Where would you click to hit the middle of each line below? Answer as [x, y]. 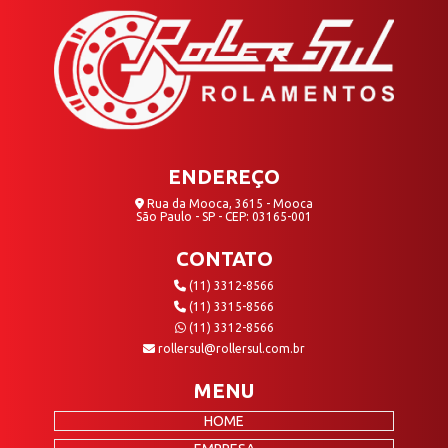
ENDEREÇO [224, 176]
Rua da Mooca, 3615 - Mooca [228, 203]
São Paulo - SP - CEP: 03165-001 [224, 216]
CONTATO [224, 258]
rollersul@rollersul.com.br [230, 348]
